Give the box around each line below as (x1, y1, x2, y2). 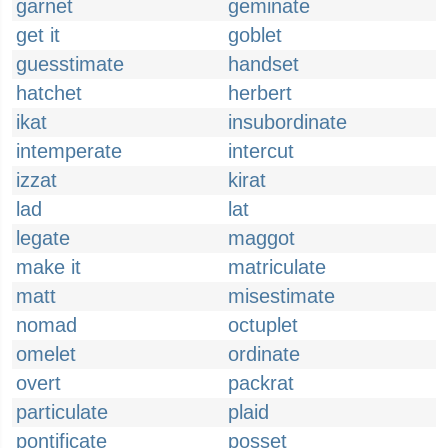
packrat (228, 372, 294, 394)
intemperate (16, 140, 122, 162)
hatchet (16, 82, 82, 104)
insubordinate (228, 111, 347, 133)
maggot (228, 227, 295, 249)
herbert (228, 82, 292, 104)
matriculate (228, 256, 326, 278)
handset (228, 53, 299, 75)
